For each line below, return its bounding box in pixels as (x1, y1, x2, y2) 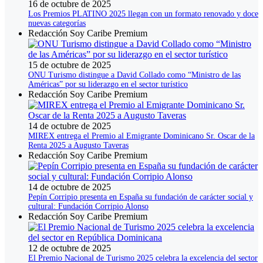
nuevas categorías (28, 19, 86, 28)
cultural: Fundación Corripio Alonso (28, 202, 149, 211)
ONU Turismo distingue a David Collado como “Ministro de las (28, 70, 241, 80)
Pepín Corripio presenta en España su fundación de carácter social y (28, 193, 253, 202)
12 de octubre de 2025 (28, 243, 111, 254)
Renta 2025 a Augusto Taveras (28, 141, 129, 150)
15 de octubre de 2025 (28, 60, 111, 70)
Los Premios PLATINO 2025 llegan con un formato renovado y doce (28, 9, 258, 19)
